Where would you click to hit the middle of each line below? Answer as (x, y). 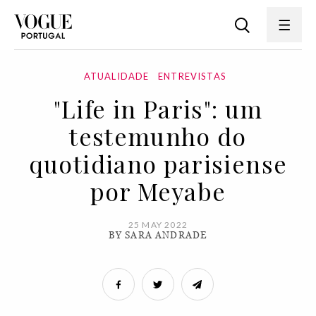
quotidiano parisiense (158, 164)
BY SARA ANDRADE (158, 235)
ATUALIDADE (116, 76)
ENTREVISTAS (192, 76)
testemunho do (158, 136)
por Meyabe (158, 191)
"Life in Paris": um (158, 109)
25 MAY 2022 (158, 225)
